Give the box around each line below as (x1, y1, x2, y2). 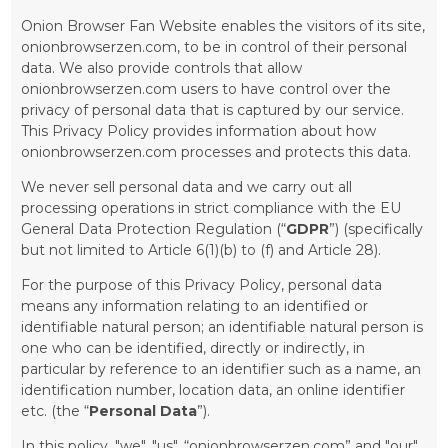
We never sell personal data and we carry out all (21, 178, 353, 197)
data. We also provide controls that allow (21, 59, 303, 78)
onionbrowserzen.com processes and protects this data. (21, 143, 412, 162)
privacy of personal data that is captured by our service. (21, 101, 405, 120)
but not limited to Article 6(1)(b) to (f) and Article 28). (21, 241, 382, 260)
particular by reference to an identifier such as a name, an (21, 360, 422, 379)
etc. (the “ (21, 402, 90, 421)
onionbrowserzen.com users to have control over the (21, 80, 392, 99)
